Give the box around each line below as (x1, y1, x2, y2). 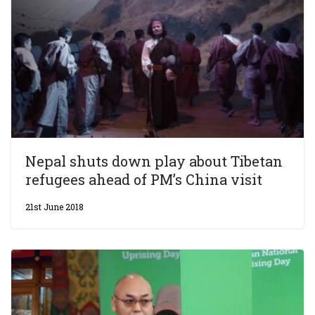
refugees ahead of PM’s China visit (25, 170, 262, 189)
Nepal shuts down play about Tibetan (25, 152, 283, 171)
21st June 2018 (25, 201, 84, 213)
